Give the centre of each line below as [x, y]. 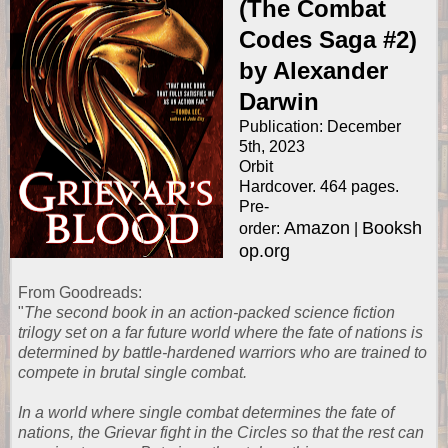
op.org [264, 251]
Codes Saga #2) [327, 40]
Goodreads [98, 293]
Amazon [316, 228]
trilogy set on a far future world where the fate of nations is [220, 333]
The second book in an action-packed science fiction [209, 313]
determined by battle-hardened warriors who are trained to [222, 353]
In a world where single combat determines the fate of [206, 413]
